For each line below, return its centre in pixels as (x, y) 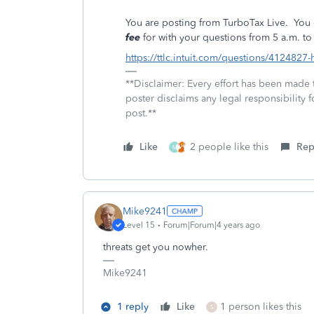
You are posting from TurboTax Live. (207, 23)
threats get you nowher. (157, 247)
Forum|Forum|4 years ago (212, 225)
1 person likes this (261, 307)
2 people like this (229, 147)
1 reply (133, 307)
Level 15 (139, 225)
